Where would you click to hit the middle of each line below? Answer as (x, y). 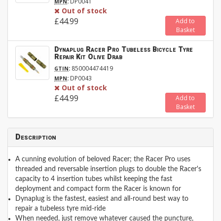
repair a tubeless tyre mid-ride (60, 209)
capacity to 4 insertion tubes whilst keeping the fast (94, 179)
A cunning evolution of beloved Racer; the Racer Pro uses (103, 160)
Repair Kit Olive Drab (88, 57)
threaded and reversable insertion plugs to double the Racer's (108, 169)
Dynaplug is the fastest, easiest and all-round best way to (102, 199)
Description (36, 137)
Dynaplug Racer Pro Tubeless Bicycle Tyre (124, 50)
